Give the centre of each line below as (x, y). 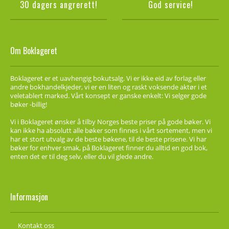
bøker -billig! (29, 104)
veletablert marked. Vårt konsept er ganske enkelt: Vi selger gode (108, 95)
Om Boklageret (34, 50)
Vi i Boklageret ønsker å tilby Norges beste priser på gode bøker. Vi (110, 121)
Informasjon (29, 197)
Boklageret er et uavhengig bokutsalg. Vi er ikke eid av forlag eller (108, 78)
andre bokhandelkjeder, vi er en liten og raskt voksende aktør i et (109, 87)
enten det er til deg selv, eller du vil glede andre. (82, 156)
